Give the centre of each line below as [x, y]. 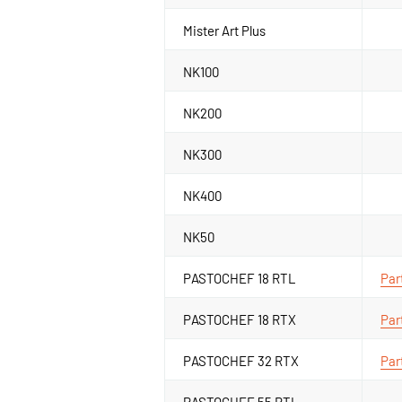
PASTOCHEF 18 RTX [240, 319]
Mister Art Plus [224, 30]
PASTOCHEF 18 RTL [240, 278]
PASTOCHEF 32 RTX [241, 360]
